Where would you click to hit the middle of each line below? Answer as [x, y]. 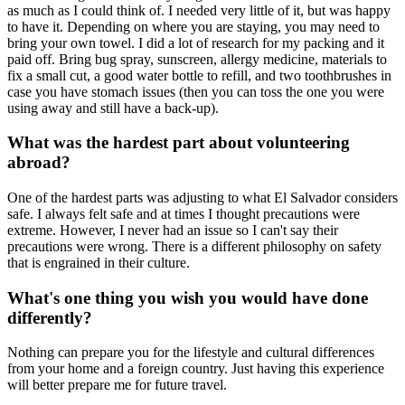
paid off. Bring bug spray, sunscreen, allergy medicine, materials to [197, 59]
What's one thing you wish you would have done [188, 297]
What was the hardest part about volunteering [179, 143]
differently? [50, 317]
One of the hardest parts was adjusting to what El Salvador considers [202, 197]
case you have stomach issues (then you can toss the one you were [196, 91]
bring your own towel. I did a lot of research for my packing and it [196, 42]
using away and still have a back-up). [113, 108]
